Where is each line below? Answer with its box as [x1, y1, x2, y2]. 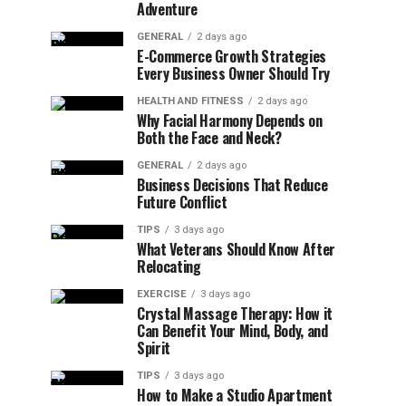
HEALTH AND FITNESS [137, 95, 244, 107]
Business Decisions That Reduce [137, 174, 328, 196]
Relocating [137, 256, 201, 277]
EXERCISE [137, 288, 187, 300]
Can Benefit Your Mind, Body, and [137, 320, 328, 342]
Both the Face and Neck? [137, 127, 282, 149]
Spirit [137, 337, 171, 359]
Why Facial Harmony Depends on [137, 110, 323, 131]
